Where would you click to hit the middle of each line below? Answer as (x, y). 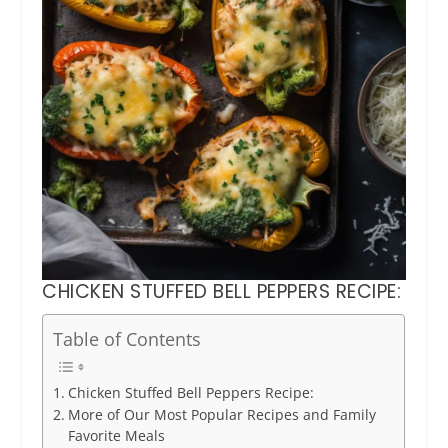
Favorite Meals (117, 435)
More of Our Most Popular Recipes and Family (222, 414)
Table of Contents (127, 338)
